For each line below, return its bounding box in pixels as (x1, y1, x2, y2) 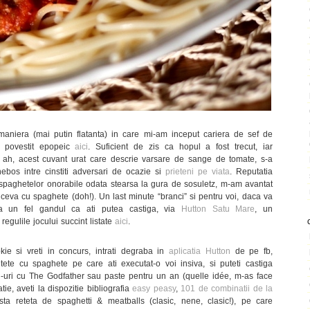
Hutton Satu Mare (181, 204, 255, 213)
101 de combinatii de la (181, 284, 273, 293)
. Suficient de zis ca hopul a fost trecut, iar (88, 142, 273, 151)
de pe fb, (230, 246, 273, 255)
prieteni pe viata (165, 167, 230, 176)
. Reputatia (230, 167, 273, 176)
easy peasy (132, 284, 176, 293)
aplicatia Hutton (169, 246, 230, 255)
